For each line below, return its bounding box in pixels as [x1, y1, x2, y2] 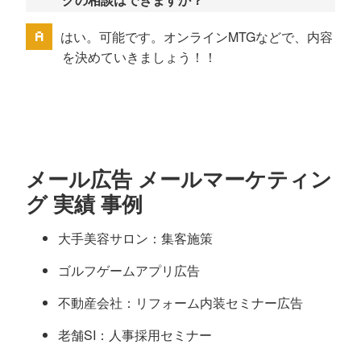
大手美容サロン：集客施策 [58, 228, 213, 247]
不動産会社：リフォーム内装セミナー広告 [58, 293, 303, 312]
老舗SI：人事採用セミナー [58, 325, 212, 344]
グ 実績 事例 [26, 188, 143, 218]
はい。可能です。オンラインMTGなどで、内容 [60, 27, 333, 46]
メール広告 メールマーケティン [26, 163, 332, 193]
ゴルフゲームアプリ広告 [58, 260, 200, 280]
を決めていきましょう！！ [61, 47, 217, 66]
